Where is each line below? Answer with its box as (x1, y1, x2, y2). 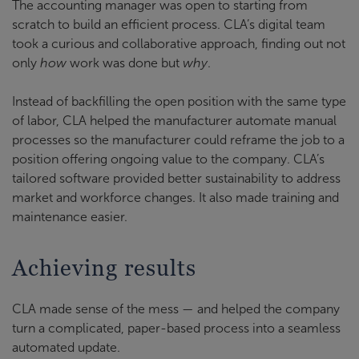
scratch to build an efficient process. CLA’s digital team (12, 17, 325, 31)
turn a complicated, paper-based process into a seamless (12, 321, 341, 335)
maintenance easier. (12, 209, 127, 224)
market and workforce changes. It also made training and (12, 190, 339, 204)
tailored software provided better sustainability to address (12, 171, 341, 185)
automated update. (12, 340, 120, 354)
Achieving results (12, 254, 196, 280)
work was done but (67, 55, 183, 70)
